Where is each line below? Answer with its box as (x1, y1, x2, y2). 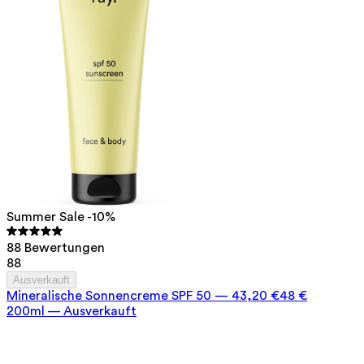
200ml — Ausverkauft (6, 304, 136, 318)
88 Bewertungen (6, 240, 105, 254)
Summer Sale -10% (6, 210, 115, 223)
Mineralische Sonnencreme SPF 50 (6, 288, 211, 302)
